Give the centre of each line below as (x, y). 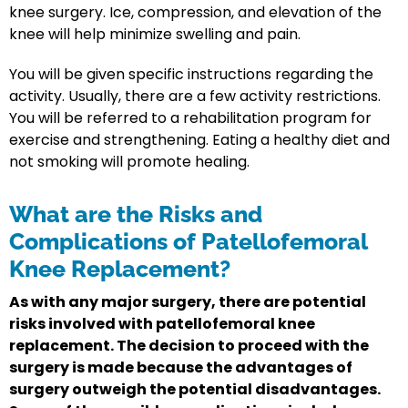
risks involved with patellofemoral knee (162, 324)
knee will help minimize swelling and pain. (155, 35)
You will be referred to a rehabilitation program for (190, 118)
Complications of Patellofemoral (188, 242)
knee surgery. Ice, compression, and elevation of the (195, 13)
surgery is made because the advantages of (181, 368)
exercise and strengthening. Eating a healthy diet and (199, 140)
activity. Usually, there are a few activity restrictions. (195, 97)
